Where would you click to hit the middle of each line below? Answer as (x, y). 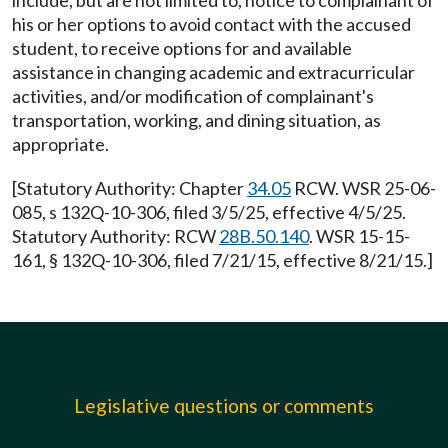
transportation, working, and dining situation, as (196, 120)
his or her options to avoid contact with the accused (211, 24)
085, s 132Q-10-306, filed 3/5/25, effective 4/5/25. (209, 212)
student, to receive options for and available (182, 48)
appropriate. (60, 144)
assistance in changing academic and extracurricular (213, 72)
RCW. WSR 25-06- (363, 188)
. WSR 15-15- (359, 236)
